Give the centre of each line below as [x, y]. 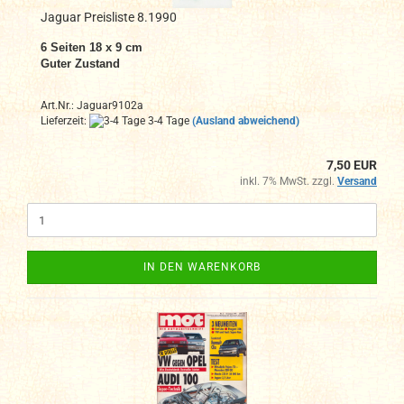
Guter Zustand [80, 63]
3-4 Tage [167, 120]
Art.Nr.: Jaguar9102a [92, 105]
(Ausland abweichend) [246, 120]
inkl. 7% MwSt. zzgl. [289, 182]
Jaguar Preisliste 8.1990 [109, 17]
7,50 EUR [352, 165]
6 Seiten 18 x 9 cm [92, 47]
